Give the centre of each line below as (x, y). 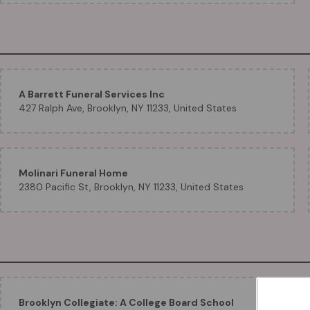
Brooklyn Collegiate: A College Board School (126, 302)
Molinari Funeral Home (73, 173)
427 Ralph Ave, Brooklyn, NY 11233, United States (128, 108)
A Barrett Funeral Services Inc (92, 94)
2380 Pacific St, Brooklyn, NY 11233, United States (131, 187)
